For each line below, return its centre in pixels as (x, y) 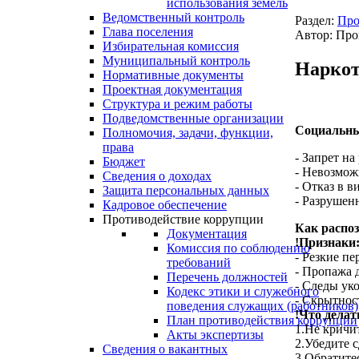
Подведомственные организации (193, 119)
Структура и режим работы (177, 104)
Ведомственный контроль (173, 18)
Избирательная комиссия (171, 46)
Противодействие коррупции (183, 220)
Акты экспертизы (215, 335)
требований (199, 263)
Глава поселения (148, 32)
